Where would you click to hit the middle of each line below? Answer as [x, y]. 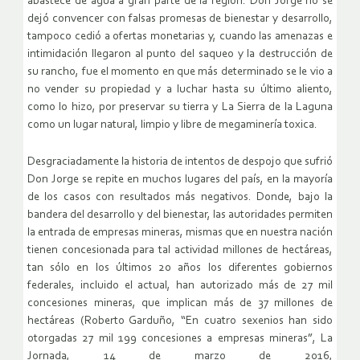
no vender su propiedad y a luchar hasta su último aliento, [180, 90]
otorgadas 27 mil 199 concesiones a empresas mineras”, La [180, 339]
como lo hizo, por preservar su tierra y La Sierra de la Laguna [180, 108]
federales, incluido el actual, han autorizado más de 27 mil [180, 286]
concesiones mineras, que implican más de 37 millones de [180, 304]
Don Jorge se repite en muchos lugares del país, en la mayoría [180, 180]
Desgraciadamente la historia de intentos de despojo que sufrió [180, 162]
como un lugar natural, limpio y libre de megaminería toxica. [172, 125]
